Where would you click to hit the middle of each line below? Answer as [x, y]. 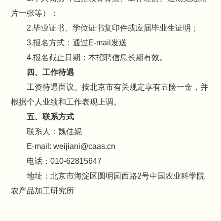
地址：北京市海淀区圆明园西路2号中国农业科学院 [116, 176]
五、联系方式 [51, 117]
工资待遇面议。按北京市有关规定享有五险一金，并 [118, 87]
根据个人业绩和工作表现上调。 [66, 102]
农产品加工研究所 [43, 191]
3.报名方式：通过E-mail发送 [77, 43]
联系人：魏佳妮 [55, 131]
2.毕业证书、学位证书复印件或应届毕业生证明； [113, 28]
